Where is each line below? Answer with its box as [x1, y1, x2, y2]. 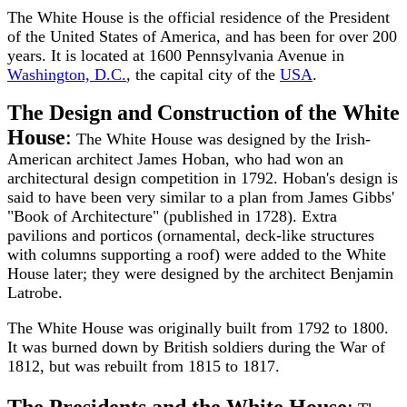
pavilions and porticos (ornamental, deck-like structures [7, 226, 374, 244]
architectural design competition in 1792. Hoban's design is [7, 169, 398, 187]
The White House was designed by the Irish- [72, 130, 371, 148]
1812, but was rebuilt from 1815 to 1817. [7, 357, 280, 375]
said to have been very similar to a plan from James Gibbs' [7, 188, 394, 206]
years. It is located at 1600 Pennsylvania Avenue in [7, 46, 344, 65]
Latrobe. [7, 283, 63, 302]
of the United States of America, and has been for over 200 [7, 27, 397, 45]
